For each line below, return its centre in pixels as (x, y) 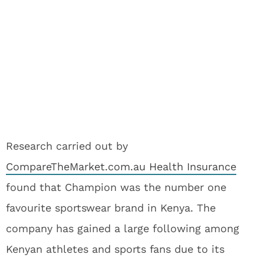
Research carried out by (67, 146)
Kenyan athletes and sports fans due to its (115, 249)
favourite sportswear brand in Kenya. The (111, 208)
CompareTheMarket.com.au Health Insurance (121, 166)
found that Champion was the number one (116, 187)
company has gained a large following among (123, 228)
